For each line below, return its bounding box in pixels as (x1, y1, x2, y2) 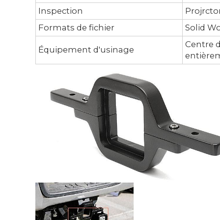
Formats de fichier (38, 22, 114, 32)
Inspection (38, 5, 83, 16)
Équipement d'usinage (38, 45, 134, 55)
